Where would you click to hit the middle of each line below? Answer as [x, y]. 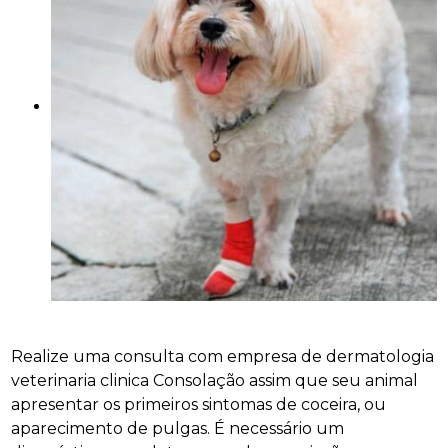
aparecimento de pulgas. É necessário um [178, 428]
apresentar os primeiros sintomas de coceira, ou [199, 404]
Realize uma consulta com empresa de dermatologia [223, 356]
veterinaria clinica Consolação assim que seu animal [215, 380]
